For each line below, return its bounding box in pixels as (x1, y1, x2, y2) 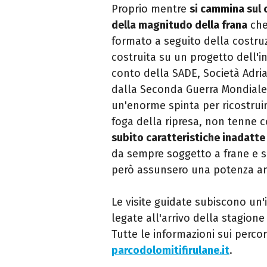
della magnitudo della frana (111, 18, 247, 32)
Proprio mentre (111, 2, 190, 15)
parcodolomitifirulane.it (111, 243, 229, 257)
